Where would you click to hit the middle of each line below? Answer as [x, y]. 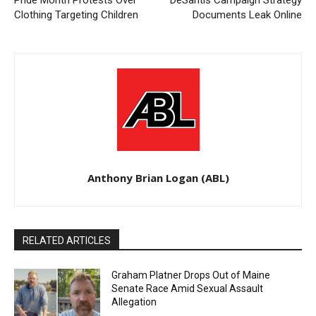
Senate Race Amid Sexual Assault [188, 289]
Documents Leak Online [247, 15]
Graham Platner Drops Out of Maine [191, 275]
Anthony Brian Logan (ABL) [158, 178]
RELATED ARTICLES [67, 241]
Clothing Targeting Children [76, 15]
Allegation [134, 302]
